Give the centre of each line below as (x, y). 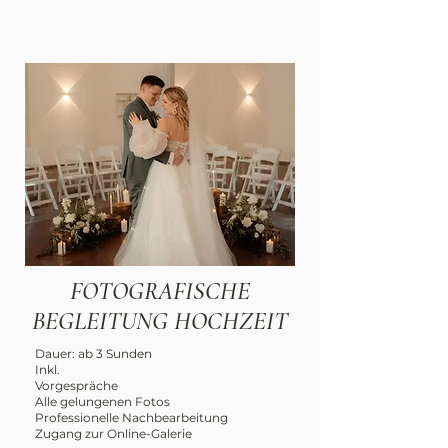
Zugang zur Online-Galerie (113, 433)
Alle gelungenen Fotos (102, 401)
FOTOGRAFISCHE (160, 291)
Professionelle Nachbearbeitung (131, 417)
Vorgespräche (76, 385)
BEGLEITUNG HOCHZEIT (160, 321)
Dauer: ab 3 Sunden (93, 353)
